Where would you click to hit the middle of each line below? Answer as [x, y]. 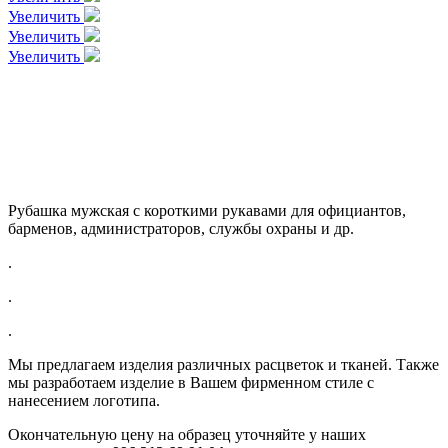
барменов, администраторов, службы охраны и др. [181, 228]
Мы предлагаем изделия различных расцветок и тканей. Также [223, 364]
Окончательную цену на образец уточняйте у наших [187, 434]
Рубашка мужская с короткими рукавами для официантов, [207, 210]
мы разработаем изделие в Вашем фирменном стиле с [191, 382]
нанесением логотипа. [84, 400]
